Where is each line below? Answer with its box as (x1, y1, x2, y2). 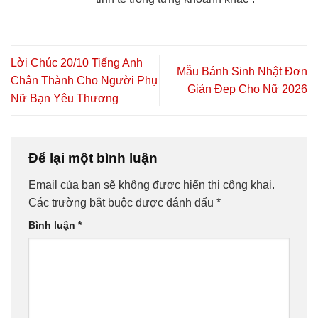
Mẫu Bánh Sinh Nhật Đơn (177, 65, 307, 78)
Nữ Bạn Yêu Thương (11, 92, 119, 104)
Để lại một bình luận (28, 150, 161, 166)
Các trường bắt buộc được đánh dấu (28, 196, 216, 209)
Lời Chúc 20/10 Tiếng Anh (11, 56, 143, 69)
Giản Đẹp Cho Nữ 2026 (187, 83, 307, 96)
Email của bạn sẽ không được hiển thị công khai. (28, 178, 275, 191)
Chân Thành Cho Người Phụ (11, 74, 158, 87)
